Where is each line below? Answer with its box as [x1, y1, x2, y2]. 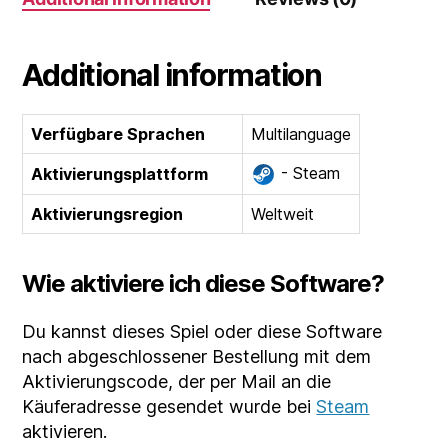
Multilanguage [251, 124, 352, 145]
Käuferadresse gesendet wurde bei [22, 396, 317, 418]
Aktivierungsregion [31, 204, 184, 225]
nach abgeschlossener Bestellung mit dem [22, 346, 372, 368]
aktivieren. [22, 421, 108, 443]
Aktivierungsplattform [31, 164, 209, 185]
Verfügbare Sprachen [31, 124, 206, 145]
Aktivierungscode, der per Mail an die [22, 371, 332, 393]
